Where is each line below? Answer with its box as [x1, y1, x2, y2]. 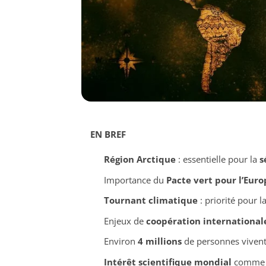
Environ [103, 235, 138, 248]
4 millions [137, 235, 182, 248]
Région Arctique [103, 153, 176, 166]
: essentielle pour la [175, 153, 259, 166]
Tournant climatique [103, 194, 198, 207]
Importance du [103, 173, 166, 186]
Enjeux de [103, 214, 146, 227]
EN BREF [90, 128, 126, 141]
